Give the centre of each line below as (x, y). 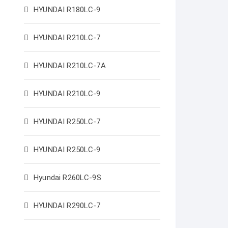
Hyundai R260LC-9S (67, 178)
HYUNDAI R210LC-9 (67, 94)
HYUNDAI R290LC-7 (67, 206)
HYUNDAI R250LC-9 (67, 150)
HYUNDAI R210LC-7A (70, 66)
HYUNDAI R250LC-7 (67, 122)
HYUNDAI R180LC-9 (67, 10)
